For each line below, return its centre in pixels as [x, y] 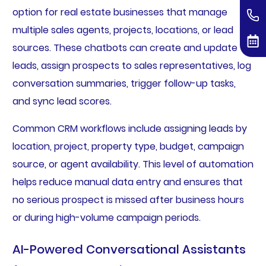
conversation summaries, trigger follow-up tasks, [124, 84]
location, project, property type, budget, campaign [128, 147]
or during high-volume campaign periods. [106, 218]
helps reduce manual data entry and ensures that [127, 182]
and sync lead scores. [62, 102]
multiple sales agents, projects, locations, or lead [123, 30]
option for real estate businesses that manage [120, 12]
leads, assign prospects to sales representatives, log [132, 66]
